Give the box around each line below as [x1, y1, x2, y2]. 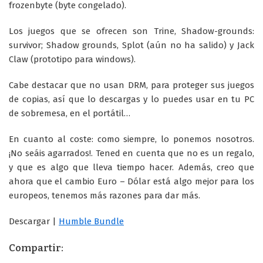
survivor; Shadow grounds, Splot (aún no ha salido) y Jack [9, 40, 254, 51]
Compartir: [9, 242, 63, 254]
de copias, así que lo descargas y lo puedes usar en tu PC [9, 94, 254, 105]
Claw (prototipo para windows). [9, 54, 136, 65]
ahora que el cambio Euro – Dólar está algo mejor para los [9, 176, 254, 187]
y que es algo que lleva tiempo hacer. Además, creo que [9, 162, 254, 173]
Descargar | [9, 216, 59, 227]
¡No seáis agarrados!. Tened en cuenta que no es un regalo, [9, 148, 254, 159]
